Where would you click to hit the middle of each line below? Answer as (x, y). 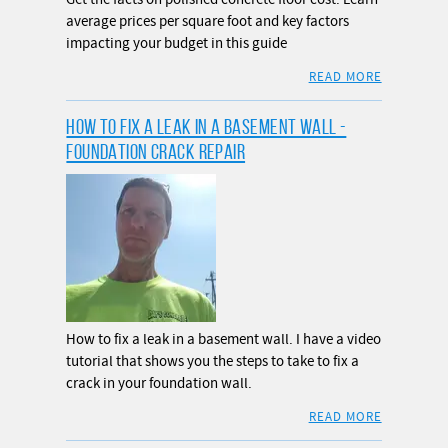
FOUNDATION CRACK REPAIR (156, 152)
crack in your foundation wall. (159, 384)
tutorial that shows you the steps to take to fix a (213, 362)
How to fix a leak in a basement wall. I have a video (224, 340)
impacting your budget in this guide (177, 44)
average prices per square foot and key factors (208, 22)
